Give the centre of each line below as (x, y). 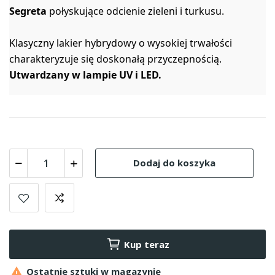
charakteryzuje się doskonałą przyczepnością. (117, 59)
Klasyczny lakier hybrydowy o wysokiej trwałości (121, 43)
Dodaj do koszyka (174, 163)
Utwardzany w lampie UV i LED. (85, 75)
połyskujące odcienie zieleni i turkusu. (137, 11)
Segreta (28, 11)
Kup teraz (146, 244)
